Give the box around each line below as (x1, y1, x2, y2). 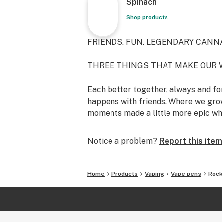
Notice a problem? (87, 136, 157, 146)
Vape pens (171, 170, 201, 177)
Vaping (145, 170, 164, 177)
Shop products (126, 14, 168, 21)
